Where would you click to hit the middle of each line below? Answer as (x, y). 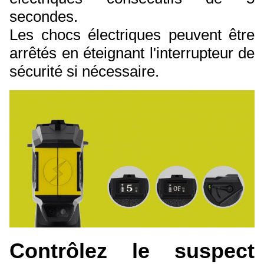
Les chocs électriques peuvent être (132, 34)
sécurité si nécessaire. (84, 71)
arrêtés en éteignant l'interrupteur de (132, 53)
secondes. (44, 16)
